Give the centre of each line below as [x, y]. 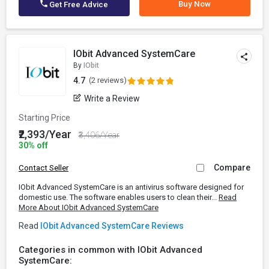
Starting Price [44, 118]
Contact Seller [44, 168]
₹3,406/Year [99, 135]
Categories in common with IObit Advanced [110, 250]
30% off [33, 145]
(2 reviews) [108, 80]
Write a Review [112, 98]
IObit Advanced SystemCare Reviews [112, 226]
